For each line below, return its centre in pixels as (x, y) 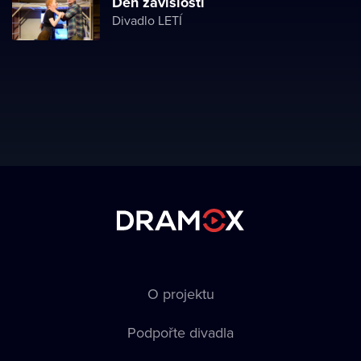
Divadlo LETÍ (147, 20)
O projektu (180, 294)
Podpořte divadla (180, 332)
